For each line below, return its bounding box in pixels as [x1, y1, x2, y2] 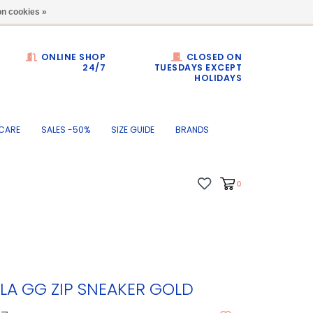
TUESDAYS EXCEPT [154, 61, 242, 73]
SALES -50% [41, 124, 90, 136]
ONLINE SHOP [38, 51, 105, 63]
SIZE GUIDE [111, 124, 154, 136]
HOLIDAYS [194, 72, 242, 84]
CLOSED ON [184, 51, 242, 63]
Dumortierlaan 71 [152, 5, 230, 18]
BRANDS [175, 124, 209, 136]
